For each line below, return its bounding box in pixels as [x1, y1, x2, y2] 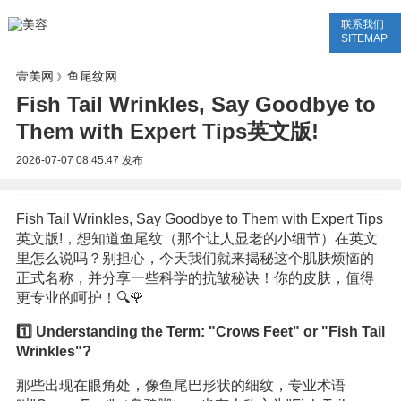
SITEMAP [340, 32, 388, 45]
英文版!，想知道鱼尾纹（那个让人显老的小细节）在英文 [15, 231, 378, 246]
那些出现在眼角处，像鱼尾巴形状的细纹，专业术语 [15, 378, 346, 393]
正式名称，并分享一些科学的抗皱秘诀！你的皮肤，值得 [15, 270, 374, 286]
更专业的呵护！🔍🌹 [15, 290, 144, 305]
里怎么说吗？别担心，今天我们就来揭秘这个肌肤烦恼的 [15, 251, 374, 266]
